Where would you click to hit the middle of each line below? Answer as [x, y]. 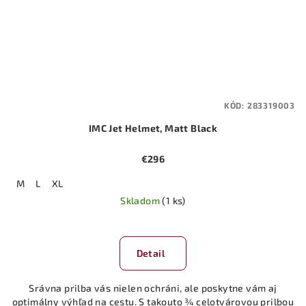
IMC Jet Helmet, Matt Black [153, 128]
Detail [150, 253]
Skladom [141, 200]
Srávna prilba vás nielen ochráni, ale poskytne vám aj [153, 288]
